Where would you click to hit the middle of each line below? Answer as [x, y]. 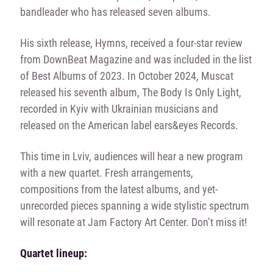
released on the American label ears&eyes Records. [129, 125]
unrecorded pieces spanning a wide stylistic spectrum [134, 205]
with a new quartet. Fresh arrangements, [106, 172]
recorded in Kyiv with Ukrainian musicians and [119, 108]
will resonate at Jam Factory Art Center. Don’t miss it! [133, 222]
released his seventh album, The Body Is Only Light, [130, 92]
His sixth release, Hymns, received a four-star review [131, 43]
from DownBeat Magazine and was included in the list [136, 59]
